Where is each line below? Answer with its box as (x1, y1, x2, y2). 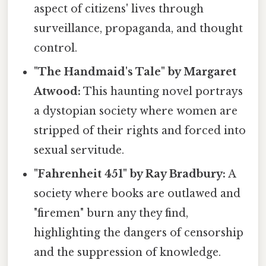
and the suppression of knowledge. (34, 245, 221, 259)
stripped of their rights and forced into (34, 123, 246, 137)
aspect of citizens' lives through (34, 2, 204, 15)
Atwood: (34, 84, 81, 98)
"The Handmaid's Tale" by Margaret (34, 65, 237, 78)
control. (34, 41, 78, 55)
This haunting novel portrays (81, 84, 243, 98)
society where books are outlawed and (34, 186, 241, 200)
